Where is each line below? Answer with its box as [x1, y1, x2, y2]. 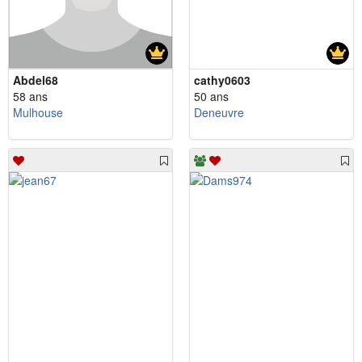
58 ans [13, 87, 48, 104]
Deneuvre [194, 103, 244, 120]
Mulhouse [13, 103, 63, 120]
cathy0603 [194, 71, 250, 88]
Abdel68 [13, 71, 58, 88]
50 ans [194, 87, 229, 104]
